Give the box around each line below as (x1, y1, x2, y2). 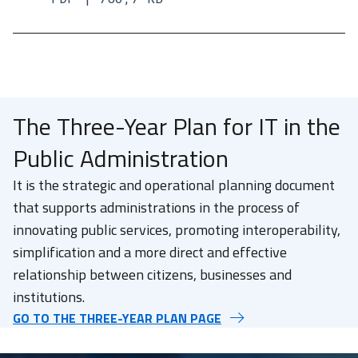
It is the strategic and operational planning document (13, 174, 335, 196)
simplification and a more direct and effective (13, 241, 287, 263)
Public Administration (13, 140, 229, 177)
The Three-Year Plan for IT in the (13, 108, 340, 145)
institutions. (13, 286, 85, 308)
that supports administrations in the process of (13, 197, 300, 218)
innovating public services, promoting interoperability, (13, 219, 340, 241)
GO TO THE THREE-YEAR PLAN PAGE (13, 308, 221, 328)
